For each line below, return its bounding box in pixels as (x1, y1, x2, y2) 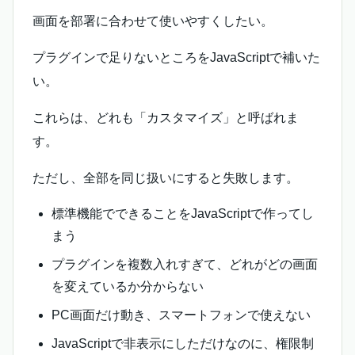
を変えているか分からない (52, 280, 204, 293)
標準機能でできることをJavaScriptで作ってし (52, 207, 314, 220)
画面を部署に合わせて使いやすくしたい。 (32, 14, 273, 28)
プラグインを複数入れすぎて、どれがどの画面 (52, 258, 318, 271)
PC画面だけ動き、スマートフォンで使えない (52, 308, 311, 322)
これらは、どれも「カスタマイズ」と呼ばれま (32, 111, 299, 124)
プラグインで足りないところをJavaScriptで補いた (32, 51, 320, 64)
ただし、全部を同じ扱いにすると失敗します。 (32, 171, 299, 185)
